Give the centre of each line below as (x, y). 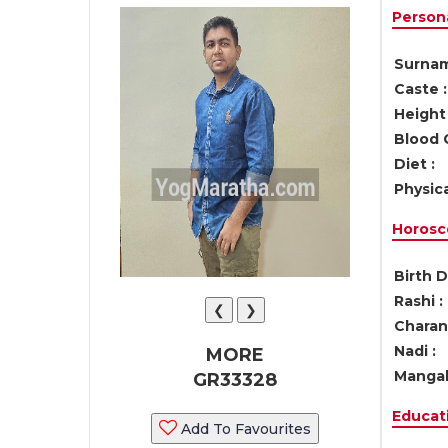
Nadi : (414, 351)
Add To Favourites (243, 429)
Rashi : (418, 301)
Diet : (414, 164)
